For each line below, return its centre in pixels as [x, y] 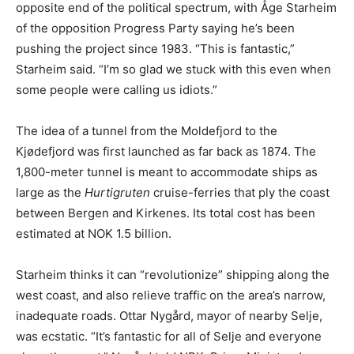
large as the [50, 193]
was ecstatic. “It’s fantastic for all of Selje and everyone [169, 337]
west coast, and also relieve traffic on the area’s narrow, [171, 296]
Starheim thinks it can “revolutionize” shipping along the [173, 275]
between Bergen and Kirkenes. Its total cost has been [166, 213]
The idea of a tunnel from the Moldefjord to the [147, 131]
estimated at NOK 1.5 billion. [94, 234]
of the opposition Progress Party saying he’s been [155, 28]
